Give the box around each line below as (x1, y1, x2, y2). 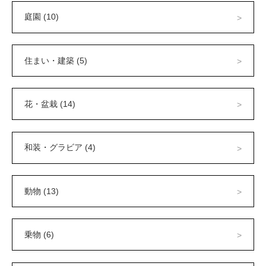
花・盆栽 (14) (24, 99, 75, 109)
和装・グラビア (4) (24, 142, 96, 153)
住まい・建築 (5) (24, 55, 87, 65)
